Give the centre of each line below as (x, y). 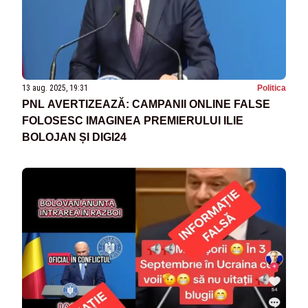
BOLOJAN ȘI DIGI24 (74, 137)
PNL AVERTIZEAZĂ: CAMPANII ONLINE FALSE (146, 104)
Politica (272, 88)
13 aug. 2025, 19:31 (55, 88)
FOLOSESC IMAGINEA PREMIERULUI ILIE (133, 121)
